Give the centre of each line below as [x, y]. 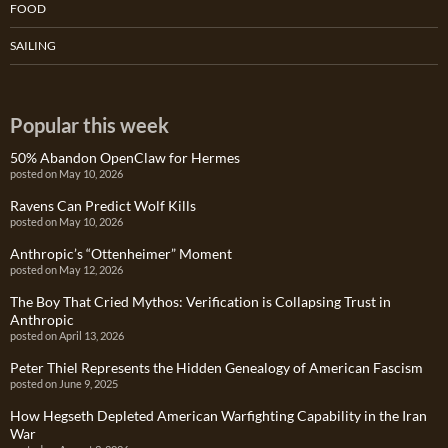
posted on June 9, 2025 [64, 384]
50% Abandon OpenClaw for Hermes [125, 158]
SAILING [33, 46]
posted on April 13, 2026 [67, 336]
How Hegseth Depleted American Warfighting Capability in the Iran [218, 416]
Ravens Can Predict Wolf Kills [103, 206]
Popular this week [89, 125]
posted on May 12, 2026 [66, 270]
